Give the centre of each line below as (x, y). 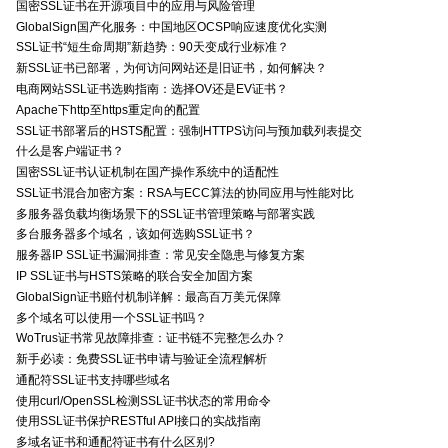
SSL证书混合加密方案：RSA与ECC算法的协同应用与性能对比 (185, 192)
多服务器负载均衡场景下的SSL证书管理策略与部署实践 (165, 213)
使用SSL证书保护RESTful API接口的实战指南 (138, 421)
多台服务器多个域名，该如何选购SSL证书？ (135, 234)
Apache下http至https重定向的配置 (108, 109)
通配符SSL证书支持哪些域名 (93, 379)
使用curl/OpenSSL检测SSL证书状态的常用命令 (143, 400)
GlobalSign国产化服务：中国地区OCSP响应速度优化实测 (171, 26)
